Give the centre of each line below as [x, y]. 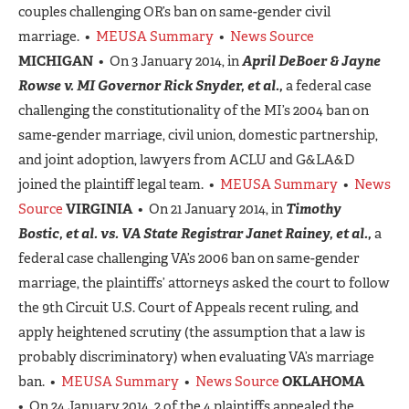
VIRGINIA [99, 209]
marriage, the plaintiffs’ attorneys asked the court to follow [204, 283]
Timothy [314, 209]
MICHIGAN [56, 61]
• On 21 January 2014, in [209, 209]
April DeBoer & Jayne [311, 61]
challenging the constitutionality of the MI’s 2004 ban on [194, 110]
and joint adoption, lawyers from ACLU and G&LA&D [187, 159]
